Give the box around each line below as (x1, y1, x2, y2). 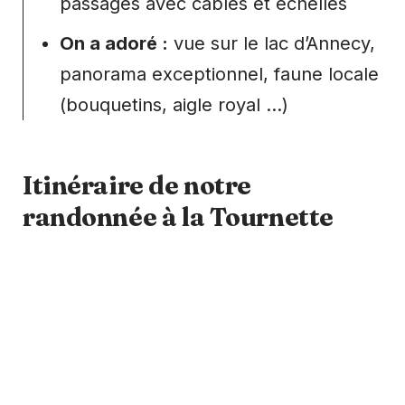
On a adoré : (60, 32, 168, 54)
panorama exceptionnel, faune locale (60, 62, 379, 85)
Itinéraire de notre (23, 169, 252, 201)
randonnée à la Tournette (23, 201, 334, 232)
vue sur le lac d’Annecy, (168, 32, 375, 54)
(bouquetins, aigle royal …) (60, 93, 288, 116)
